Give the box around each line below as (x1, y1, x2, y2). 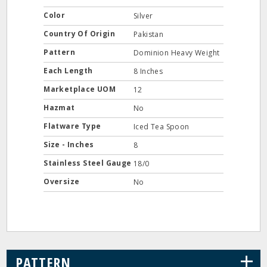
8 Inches (133, 66, 163, 76)
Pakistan (133, 29, 164, 39)
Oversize (44, 176, 82, 187)
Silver (133, 11, 153, 21)
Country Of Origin (44, 29, 117, 39)
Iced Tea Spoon (133, 122, 190, 132)
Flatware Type (44, 121, 103, 131)
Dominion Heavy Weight (133, 48, 220, 58)
